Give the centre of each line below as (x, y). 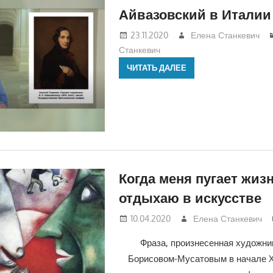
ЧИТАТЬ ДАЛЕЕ (156, 68)
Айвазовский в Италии (195, 14)
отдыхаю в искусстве (190, 198)
